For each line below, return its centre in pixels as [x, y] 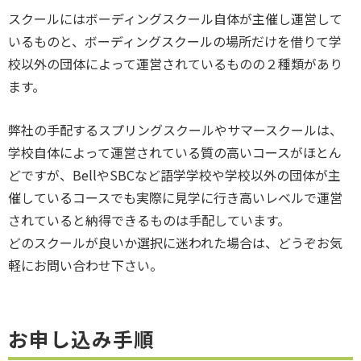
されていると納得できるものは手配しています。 [149, 220]
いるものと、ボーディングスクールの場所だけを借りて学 [175, 41]
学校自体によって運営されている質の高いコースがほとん [175, 153]
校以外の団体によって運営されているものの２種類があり [175, 64]
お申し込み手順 [81, 339]
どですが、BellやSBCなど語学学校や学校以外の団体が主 [174, 175]
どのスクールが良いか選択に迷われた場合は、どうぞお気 [175, 243]
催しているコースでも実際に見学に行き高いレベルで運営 [175, 198]
